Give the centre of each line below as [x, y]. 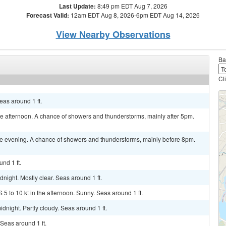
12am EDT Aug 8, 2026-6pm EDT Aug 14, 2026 [134, 15]
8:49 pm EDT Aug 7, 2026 [131, 6]
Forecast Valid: [48, 15]
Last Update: [77, 6]
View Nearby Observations [113, 34]
